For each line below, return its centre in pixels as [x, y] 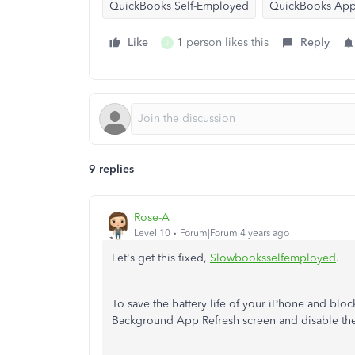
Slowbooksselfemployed [273, 258]
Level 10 [152, 233]
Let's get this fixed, [161, 258]
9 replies [111, 169]
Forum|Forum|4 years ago [235, 233]
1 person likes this [223, 42]
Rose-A [152, 217]
